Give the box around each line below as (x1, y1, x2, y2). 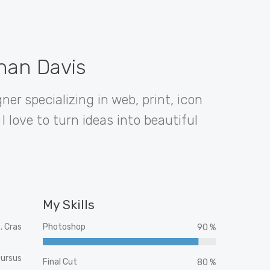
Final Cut (43, 257, 77, 267)
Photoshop (43, 222, 86, 232)
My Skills (43, 197, 95, 212)
